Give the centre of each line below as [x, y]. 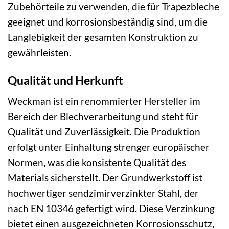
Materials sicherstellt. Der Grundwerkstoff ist [105, 178]
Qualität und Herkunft [65, 80]
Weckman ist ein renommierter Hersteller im [104, 101]
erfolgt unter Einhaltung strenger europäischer [109, 147]
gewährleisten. [39, 52]
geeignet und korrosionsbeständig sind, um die [108, 21]
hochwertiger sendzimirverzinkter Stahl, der [103, 193]
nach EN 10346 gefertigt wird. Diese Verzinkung [111, 209]
